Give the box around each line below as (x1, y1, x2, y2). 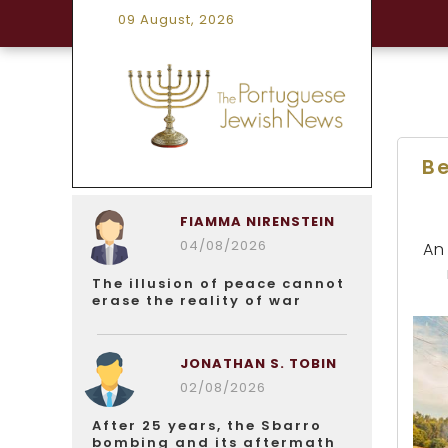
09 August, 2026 (118, 10, 235, 29)
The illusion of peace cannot (92, 274, 345, 293)
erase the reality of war (92, 291, 302, 310)
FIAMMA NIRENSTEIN (179, 212, 335, 231)
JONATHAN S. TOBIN (179, 354, 337, 373)
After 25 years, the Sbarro (92, 416, 322, 435)
